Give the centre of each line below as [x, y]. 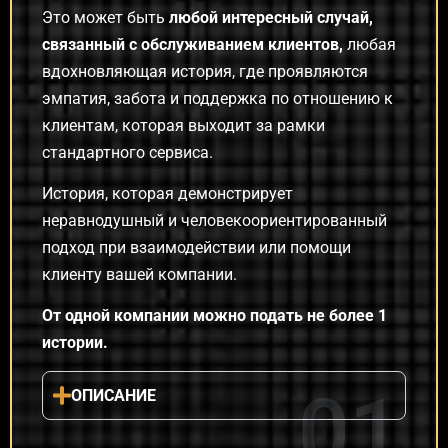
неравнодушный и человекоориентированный [214, 220]
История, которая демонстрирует [167, 193]
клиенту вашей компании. [139, 274]
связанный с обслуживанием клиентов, [192, 44]
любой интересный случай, [271, 17]
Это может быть [105, 17]
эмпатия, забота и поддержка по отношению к [217, 98]
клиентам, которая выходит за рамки [183, 125]
